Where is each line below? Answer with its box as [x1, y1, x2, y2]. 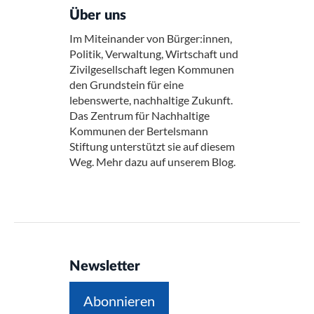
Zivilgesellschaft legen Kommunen [69, 62, 234, 76]
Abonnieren [83, 292, 155, 309]
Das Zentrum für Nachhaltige [69, 109, 210, 122]
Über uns [69, 8, 126, 22]
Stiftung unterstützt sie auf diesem [69, 139, 235, 153]
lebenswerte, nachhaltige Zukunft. [69, 93, 233, 107]
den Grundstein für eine [69, 78, 184, 91]
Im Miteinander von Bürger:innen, [69, 32, 232, 45]
